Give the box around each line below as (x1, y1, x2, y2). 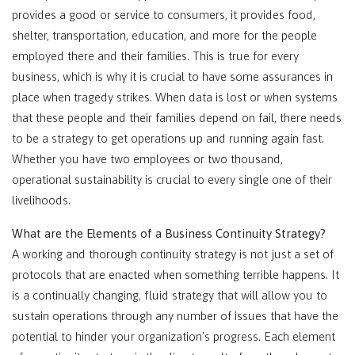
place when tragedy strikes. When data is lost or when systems (12, 90, 338, 104)
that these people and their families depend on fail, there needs (12, 111, 342, 124)
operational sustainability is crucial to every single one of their (12, 173, 332, 186)
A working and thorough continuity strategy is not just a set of (12, 247, 334, 261)
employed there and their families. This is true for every (12, 49, 299, 63)
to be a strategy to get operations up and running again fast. (12, 132, 324, 145)
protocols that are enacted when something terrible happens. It (12, 268, 339, 281)
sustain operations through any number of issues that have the (12, 309, 338, 323)
